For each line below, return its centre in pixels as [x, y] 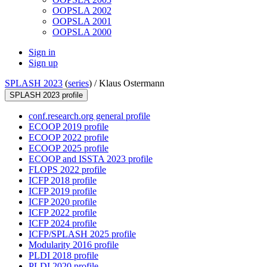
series [78, 83]
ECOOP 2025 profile [69, 148]
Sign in [42, 52]
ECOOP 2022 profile [69, 138]
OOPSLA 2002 [82, 11]
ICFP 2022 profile [63, 213]
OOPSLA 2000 [82, 32]
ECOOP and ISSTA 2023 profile [91, 159]
